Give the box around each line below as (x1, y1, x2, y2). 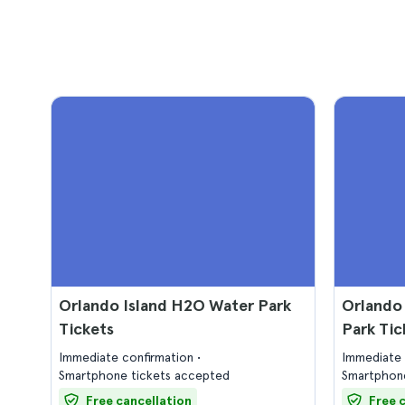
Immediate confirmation (59, 350, 197, 364)
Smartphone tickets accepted (59, 368, 230, 382)
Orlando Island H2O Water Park (59, 296, 291, 315)
